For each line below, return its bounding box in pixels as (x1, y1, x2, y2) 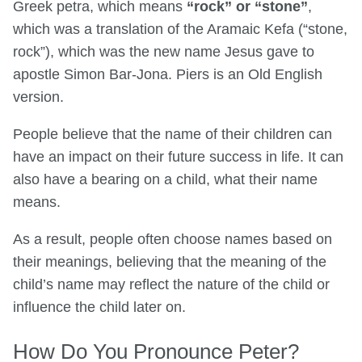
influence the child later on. (13, 298, 186, 315)
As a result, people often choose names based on (13, 230, 332, 247)
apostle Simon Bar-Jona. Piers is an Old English (13, 66, 322, 83)
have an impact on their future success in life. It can (13, 149, 343, 165)
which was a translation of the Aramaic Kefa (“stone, (13, 21, 347, 38)
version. (13, 89, 64, 106)
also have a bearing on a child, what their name (13, 171, 318, 187)
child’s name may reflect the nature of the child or (13, 276, 330, 293)
